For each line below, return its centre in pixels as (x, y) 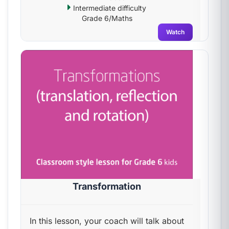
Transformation (107, 186)
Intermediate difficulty (109, 8)
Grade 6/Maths (107, 18)
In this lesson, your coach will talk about (107, 221)
